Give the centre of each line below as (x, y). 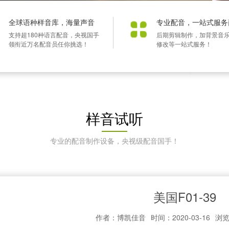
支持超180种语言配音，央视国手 (54, 34)
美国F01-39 (185, 196)
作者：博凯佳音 (120, 217)
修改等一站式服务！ (184, 43)
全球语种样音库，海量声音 (52, 22)
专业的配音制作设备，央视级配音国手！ (114, 140)
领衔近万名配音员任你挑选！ (49, 43)
